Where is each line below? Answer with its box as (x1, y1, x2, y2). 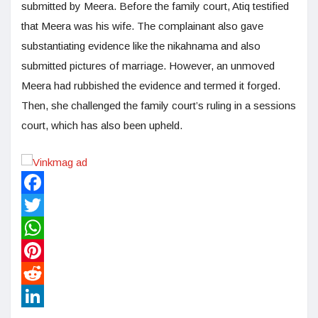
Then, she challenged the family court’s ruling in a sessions (21, 99, 296, 112)
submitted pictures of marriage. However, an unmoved (21, 60, 275, 72)
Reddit (21, 290, 51, 302)
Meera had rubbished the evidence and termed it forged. (21, 79, 280, 92)
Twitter (21, 221, 53, 234)
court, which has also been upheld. (21, 119, 182, 132)
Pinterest (21, 267, 63, 280)
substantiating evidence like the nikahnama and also (21, 40, 261, 53)
